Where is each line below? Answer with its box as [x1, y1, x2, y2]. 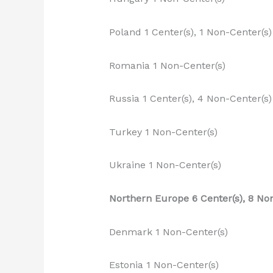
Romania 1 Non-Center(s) [108, 59, 225, 71]
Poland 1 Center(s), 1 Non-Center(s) [108, 26, 272, 38]
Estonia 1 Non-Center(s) [108, 259, 219, 271]
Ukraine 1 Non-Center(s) [108, 159, 221, 171]
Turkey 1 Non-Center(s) [108, 126, 218, 138]
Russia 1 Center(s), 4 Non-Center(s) [108, 93, 272, 105]
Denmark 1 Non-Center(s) [108, 225, 228, 238]
